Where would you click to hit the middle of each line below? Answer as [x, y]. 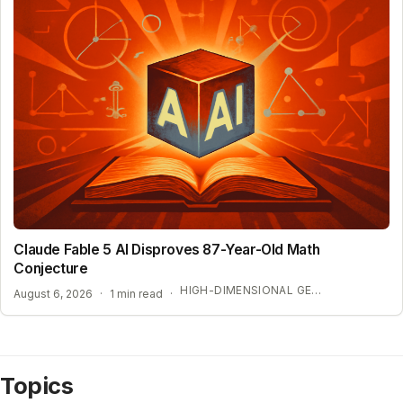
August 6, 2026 [54, 294]
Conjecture [51, 269]
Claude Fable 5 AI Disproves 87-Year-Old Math [167, 250]
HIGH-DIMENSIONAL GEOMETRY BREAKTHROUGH [317, 291]
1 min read [137, 294]
